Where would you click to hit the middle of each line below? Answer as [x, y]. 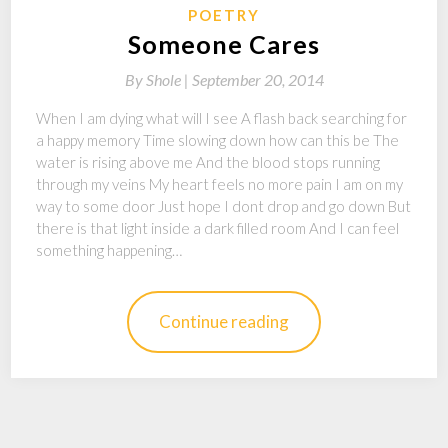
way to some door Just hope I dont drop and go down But [224, 206]
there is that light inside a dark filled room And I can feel [218, 228]
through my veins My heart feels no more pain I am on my [220, 184]
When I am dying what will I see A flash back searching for [222, 118]
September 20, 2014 [257, 79]
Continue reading [224, 321]
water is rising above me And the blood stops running [208, 162]
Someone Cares [224, 44]
